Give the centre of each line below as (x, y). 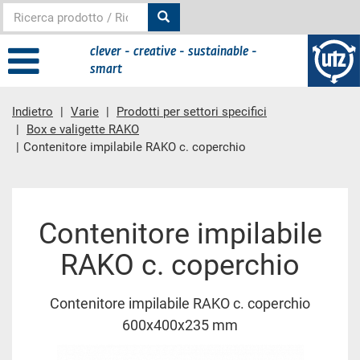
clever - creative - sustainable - (174, 51)
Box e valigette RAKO (83, 129)
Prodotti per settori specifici (192, 112)
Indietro (33, 112)
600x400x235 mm (180, 325)
